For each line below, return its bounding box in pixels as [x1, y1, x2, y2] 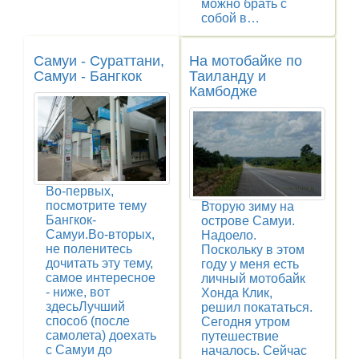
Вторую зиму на [201, 200, 294, 214]
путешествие [201, 329, 279, 344]
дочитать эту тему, [46, 256, 153, 271]
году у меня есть [201, 257, 299, 272]
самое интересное [46, 271, 155, 285]
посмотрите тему [46, 199, 147, 213]
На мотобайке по [189, 52, 302, 69]
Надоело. [201, 228, 256, 243]
